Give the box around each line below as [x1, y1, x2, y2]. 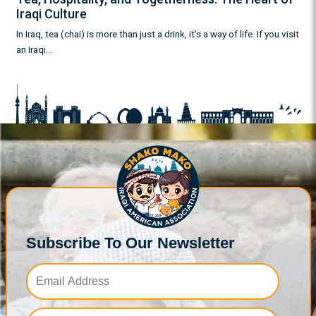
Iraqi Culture [16, 6, 87, 21]
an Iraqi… [16, 44, 52, 56]
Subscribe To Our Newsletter [26, 234, 235, 253]
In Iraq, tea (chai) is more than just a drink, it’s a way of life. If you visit [16, 28, 299, 40]
